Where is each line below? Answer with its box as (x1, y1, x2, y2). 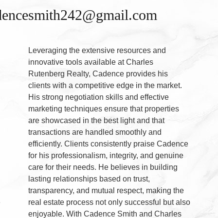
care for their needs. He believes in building (28, 163, 178, 171)
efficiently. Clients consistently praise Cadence (28, 140, 189, 148)
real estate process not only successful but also (28, 198, 191, 206)
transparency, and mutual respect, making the (28, 186, 184, 195)
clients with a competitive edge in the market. (28, 81, 182, 90)
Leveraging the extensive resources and (28, 46, 166, 54)
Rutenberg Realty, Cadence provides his (28, 70, 168, 78)
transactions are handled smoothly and (28, 128, 162, 136)
